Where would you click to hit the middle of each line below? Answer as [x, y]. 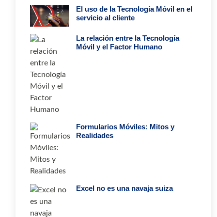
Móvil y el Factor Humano [119, 46]
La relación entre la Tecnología [128, 38]
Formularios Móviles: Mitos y [125, 126]
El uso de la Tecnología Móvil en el [134, 9]
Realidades [95, 135]
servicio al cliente [105, 17]
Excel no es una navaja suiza [124, 188]
